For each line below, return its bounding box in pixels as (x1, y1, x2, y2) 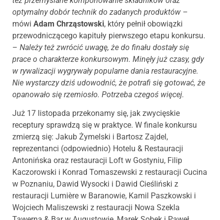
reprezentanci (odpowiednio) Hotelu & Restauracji (12, 144, 183, 154)
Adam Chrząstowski (33, 19, 104, 29)
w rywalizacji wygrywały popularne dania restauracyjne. (12, 66, 198, 76)
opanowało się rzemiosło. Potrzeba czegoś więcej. (12, 90, 184, 100)
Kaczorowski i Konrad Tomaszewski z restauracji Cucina (12, 167, 207, 177)
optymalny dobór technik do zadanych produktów (12, 7, 181, 17)
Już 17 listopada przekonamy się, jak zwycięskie (12, 109, 180, 118)
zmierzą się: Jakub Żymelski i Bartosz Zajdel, (12, 132, 168, 142)
